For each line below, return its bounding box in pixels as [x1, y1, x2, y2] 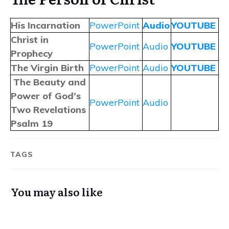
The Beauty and [13, 76, 86, 88]
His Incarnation [11, 19, 80, 31]
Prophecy [11, 47, 53, 59]
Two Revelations [11, 103, 86, 116]
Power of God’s [11, 89, 81, 102]
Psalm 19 [11, 117, 53, 129]
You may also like [11, 184, 103, 199]
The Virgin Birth [11, 61, 84, 74]
